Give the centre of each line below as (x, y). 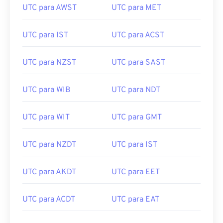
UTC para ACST (138, 35)
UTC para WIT (46, 117)
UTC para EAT (135, 200)
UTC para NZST (49, 63)
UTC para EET (136, 172)
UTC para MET (136, 8)
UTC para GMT (137, 117)
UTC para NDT (136, 90)
